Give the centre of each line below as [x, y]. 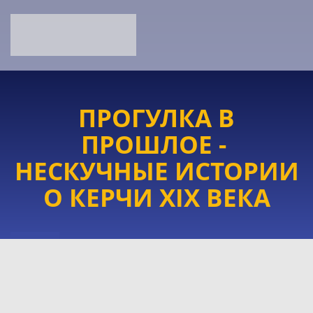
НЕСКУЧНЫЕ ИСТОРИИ [156, 170]
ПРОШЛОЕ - [156, 144]
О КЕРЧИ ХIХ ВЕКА [156, 197]
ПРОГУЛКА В [156, 117]
